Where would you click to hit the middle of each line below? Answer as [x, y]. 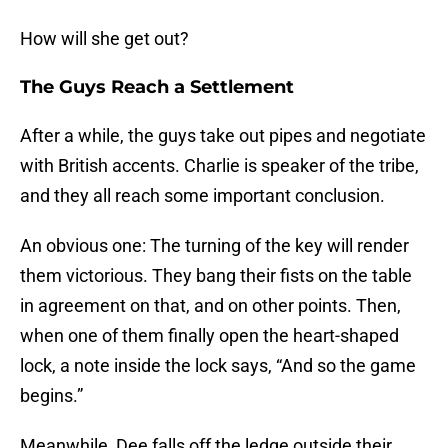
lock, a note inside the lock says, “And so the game [218, 366]
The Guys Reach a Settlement [157, 87]
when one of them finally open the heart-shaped [209, 336]
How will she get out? [104, 39]
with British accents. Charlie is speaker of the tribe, [219, 166]
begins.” [51, 396]
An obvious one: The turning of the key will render [214, 246]
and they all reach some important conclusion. [202, 196]
